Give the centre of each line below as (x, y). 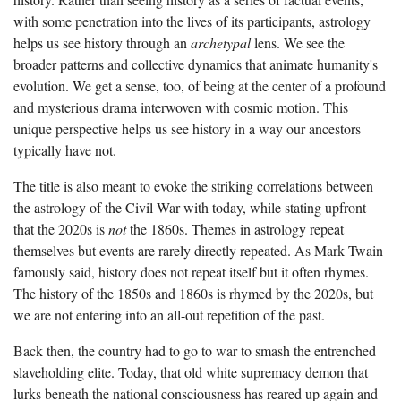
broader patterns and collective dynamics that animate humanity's (196, 64)
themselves (46, 251)
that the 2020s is (61, 229)
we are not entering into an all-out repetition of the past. (169, 315)
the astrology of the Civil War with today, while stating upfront (190, 208)
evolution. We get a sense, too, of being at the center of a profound (200, 86)
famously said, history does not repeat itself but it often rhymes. (191, 272)
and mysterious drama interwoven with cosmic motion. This (181, 107)
